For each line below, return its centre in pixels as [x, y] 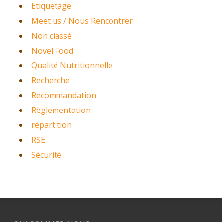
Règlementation [61, 110]
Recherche [50, 80]
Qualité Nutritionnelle [72, 65]
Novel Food [52, 50]
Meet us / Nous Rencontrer [82, 21]
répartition [51, 125]
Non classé [51, 35]
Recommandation [63, 95]
